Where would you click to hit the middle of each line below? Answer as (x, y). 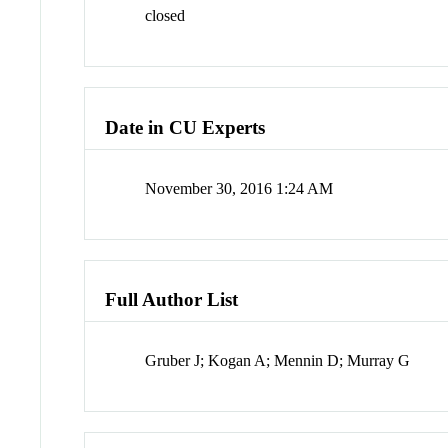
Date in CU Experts (185, 127)
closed (165, 16)
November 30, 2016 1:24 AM (239, 188)
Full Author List (172, 300)
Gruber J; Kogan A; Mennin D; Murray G (278, 361)
